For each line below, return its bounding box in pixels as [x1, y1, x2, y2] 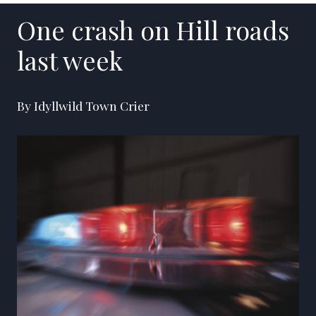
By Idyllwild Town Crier [17, 97, 150, 114]
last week [17, 42, 123, 77]
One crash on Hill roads [17, 12, 289, 47]
